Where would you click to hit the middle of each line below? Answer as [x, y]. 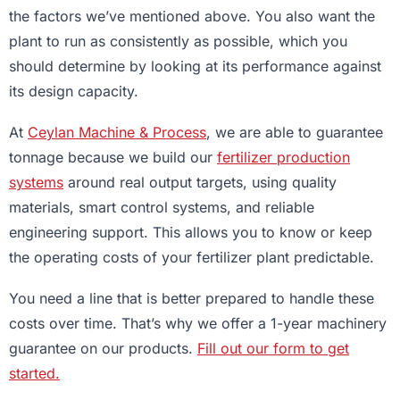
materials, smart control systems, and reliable [162, 208]
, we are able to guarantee [295, 133]
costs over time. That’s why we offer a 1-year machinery [198, 324]
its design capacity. [76, 92]
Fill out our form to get [273, 349]
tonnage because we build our [113, 158]
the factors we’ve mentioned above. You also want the [192, 17]
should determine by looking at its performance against [195, 67]
